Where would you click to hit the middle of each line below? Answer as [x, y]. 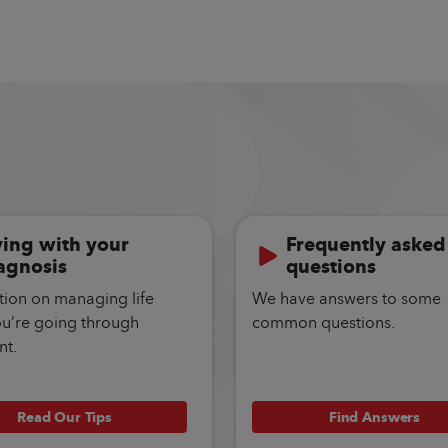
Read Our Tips [64, 417]
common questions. [323, 322]
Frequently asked [366, 244]
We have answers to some [346, 298]
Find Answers [374, 417]
